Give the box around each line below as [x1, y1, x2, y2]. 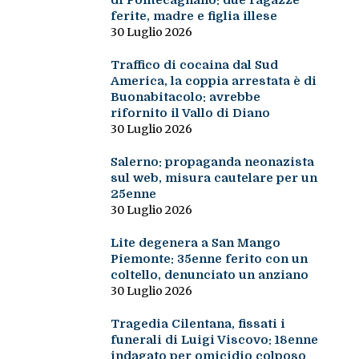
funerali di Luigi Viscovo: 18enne [110, 333, 318, 348]
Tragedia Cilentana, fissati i [110, 317, 285, 332]
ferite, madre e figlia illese [110, 9, 277, 24]
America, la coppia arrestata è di [110, 74, 317, 89]
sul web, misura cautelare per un [110, 171, 317, 186]
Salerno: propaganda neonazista [110, 155, 314, 170]
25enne [110, 187, 156, 202]
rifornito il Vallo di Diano [110, 106, 270, 121]
